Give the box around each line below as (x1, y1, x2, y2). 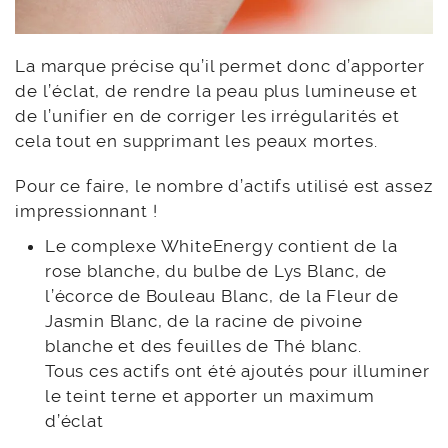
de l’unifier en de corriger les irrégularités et (15, 106, 400, 127)
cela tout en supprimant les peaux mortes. (15, 131, 378, 152)
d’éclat (45, 411, 104, 432)
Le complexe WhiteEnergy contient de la (45, 236, 398, 257)
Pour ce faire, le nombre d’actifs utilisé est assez (15, 176, 433, 197)
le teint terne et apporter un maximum (45, 386, 375, 407)
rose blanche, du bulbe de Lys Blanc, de (45, 261, 388, 282)
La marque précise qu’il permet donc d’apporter (15, 56, 426, 77)
